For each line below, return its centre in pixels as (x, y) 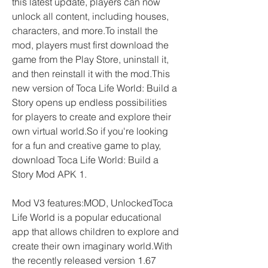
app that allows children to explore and (95, 232)
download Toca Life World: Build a (85, 160)
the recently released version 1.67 (84, 260)
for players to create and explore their (92, 117)
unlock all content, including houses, (90, 16)
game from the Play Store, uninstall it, (90, 59)
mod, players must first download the (90, 45)
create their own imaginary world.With (92, 246)
